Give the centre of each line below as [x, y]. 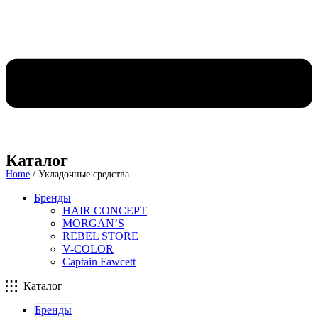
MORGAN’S [93, 223]
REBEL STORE [100, 236]
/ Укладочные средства [79, 174]
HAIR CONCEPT [105, 210]
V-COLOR [88, 248]
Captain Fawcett [99, 261]
